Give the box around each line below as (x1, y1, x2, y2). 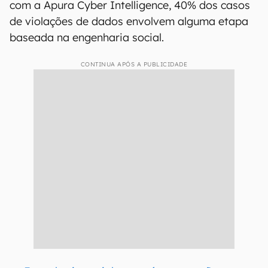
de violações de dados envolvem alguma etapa (10, 14, 248, 28)
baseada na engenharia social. (10, 31, 164, 44)
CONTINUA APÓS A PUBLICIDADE (80, 60, 188, 68)
